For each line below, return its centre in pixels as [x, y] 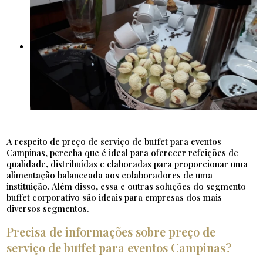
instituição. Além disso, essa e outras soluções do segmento [127, 186]
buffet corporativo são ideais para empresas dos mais [114, 198]
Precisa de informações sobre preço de [111, 232]
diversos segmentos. [48, 209]
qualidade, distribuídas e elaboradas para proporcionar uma [127, 164]
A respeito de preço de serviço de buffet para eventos [114, 142]
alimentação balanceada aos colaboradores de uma [110, 175]
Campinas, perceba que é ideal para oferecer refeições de [123, 153]
